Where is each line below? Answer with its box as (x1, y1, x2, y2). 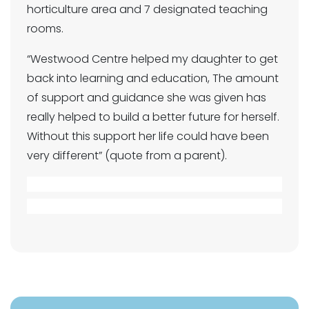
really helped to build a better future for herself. (27, 109, 279, 125)
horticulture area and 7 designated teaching (27, 1, 268, 17)
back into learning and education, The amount (27, 70, 279, 86)
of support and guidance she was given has (27, 90, 266, 106)
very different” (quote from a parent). (27, 148, 227, 163)
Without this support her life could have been (27, 128, 269, 144)
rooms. (27, 21, 63, 37)
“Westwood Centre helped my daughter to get (27, 51, 278, 67)
